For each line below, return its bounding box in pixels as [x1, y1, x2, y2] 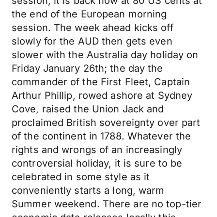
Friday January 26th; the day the [12, 62, 163, 74]
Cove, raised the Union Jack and [12, 103, 164, 115]
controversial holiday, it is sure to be [12, 157, 183, 169]
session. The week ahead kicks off [12, 22, 173, 33]
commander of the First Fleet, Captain [12, 76, 190, 88]
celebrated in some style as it [12, 171, 150, 183]
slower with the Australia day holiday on [12, 49, 199, 61]
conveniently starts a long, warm [12, 185, 165, 196]
